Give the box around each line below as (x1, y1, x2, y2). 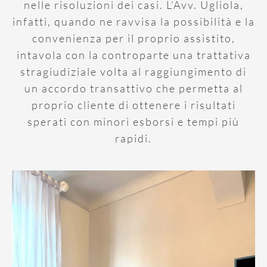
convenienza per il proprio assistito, (32, 31, 235, 45)
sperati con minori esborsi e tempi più (27, 114, 240, 128)
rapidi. (115, 131, 152, 145)
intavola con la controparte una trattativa (16, 48, 251, 61)
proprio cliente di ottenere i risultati (31, 98, 236, 111)
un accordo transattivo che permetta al (24, 81, 243, 95)
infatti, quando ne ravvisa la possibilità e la (12, 14, 255, 28)
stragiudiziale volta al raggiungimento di (20, 64, 247, 78)
